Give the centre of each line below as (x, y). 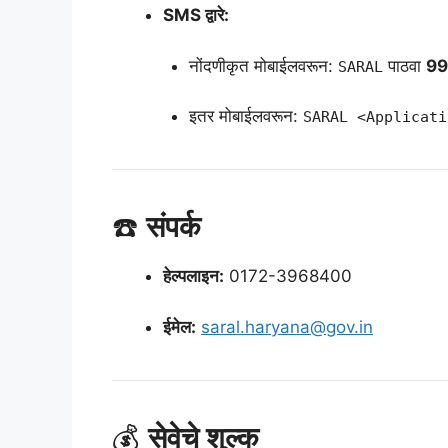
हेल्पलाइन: (193, 276)
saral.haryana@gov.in (287, 326)
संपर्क (173, 227)
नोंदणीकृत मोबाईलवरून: (263, 65)
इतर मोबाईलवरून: (245, 116)
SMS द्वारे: (196, 15)
